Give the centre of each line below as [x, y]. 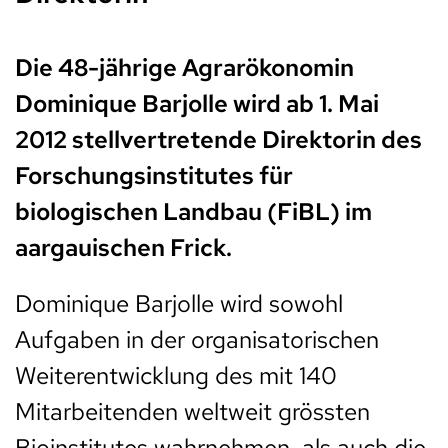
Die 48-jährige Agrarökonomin [184, 67]
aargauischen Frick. [123, 247]
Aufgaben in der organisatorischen [197, 339]
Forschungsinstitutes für [154, 175]
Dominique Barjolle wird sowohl [179, 303]
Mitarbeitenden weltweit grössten [192, 411]
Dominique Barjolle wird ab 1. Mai [197, 103]
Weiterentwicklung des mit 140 [176, 375]
